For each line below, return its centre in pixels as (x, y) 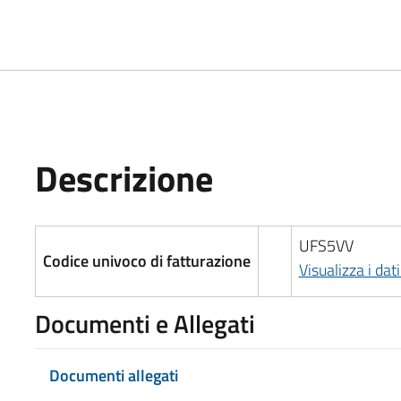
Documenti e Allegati (145, 323)
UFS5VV (326, 245)
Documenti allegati (113, 375)
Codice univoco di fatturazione (146, 260)
